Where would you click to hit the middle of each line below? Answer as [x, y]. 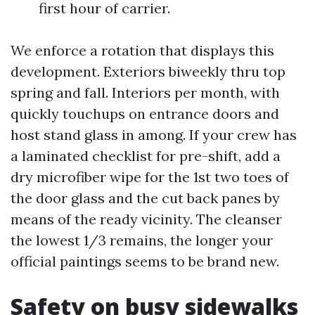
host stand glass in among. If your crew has [154, 135]
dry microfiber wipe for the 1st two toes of [150, 177]
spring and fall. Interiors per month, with [145, 92]
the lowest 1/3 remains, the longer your [142, 240]
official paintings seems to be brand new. [145, 261]
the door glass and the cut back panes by [145, 198]
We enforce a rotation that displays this [142, 50]
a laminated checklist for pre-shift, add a [146, 156]
